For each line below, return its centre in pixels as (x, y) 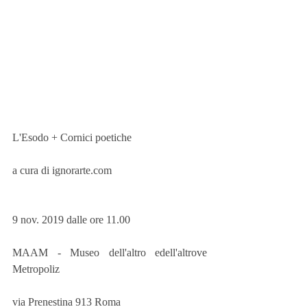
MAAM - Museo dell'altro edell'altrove (110, 253)
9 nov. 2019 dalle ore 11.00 (71, 220)
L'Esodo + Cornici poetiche (72, 137)
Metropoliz (36, 269)
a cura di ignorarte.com (62, 170)
